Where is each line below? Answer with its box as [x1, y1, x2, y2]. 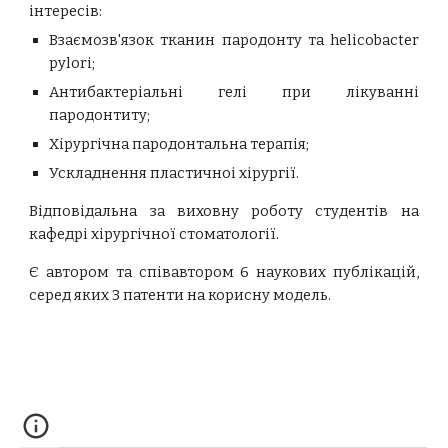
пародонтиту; [49, 106, 151, 124]
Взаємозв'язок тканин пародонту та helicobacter [49, 31, 419, 49]
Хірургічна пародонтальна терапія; [49, 135, 310, 153]
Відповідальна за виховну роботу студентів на [29, 202, 419, 220]
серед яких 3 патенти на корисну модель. [29, 286, 332, 304]
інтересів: [29, 2, 103, 20]
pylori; [49, 54, 96, 72]
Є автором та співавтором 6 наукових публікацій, [29, 263, 419, 281]
